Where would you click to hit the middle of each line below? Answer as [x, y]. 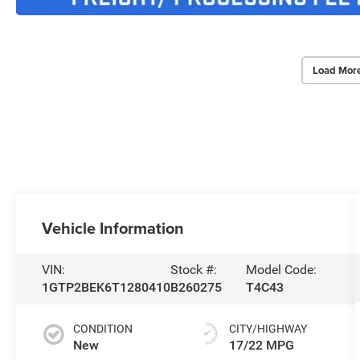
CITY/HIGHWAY [268, 329]
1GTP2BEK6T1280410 [106, 288]
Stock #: [194, 270]
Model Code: [281, 270]
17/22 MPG [261, 346]
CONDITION [103, 329]
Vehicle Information [113, 228]
